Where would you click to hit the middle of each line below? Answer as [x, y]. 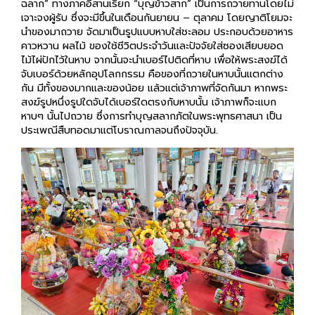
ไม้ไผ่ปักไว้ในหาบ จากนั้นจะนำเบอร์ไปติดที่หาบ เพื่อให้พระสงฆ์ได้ [154, 45]
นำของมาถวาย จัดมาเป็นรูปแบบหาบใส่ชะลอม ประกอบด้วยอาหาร [157, 17]
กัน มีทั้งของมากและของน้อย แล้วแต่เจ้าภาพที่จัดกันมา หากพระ [154, 73]
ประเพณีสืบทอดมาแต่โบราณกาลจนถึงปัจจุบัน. [120, 115]
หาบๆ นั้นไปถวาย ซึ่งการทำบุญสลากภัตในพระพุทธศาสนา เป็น [152, 101]
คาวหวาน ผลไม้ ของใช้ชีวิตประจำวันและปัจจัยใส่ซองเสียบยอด [152, 31]
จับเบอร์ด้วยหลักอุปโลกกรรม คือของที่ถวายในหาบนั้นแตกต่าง [152, 59]
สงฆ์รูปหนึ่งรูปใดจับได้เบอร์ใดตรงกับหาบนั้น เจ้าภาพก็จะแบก [149, 87]
